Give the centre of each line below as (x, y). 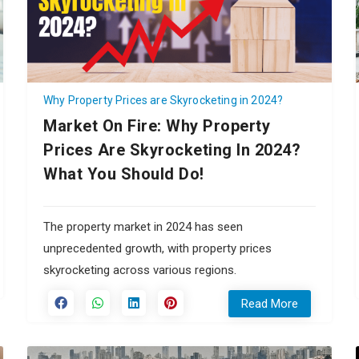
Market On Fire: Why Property (157, 126)
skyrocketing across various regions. (140, 270)
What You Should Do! (124, 174)
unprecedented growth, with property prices (157, 249)
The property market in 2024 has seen (143, 227)
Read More (270, 304)
